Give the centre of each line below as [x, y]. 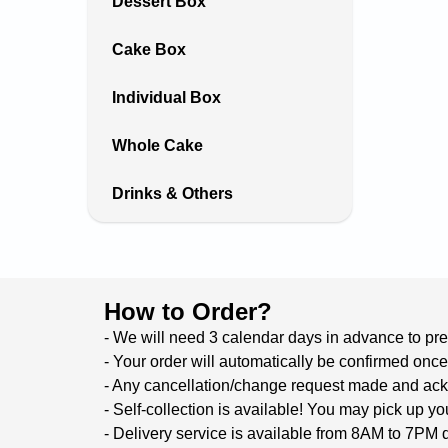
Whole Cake [157, 145]
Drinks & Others [172, 193]
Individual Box [166, 97]
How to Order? [188, 311]
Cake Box [149, 49]
